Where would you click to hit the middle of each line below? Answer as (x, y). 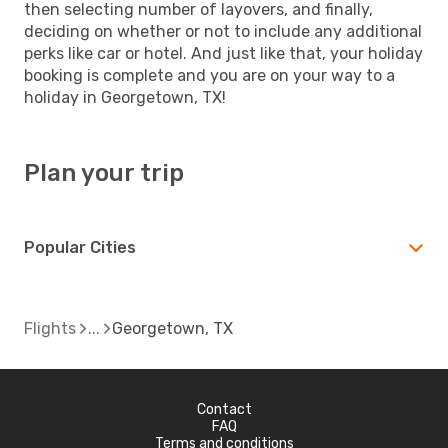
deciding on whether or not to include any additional (223, 31)
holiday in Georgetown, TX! (125, 97)
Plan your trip (104, 172)
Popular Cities (80, 247)
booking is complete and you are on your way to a (209, 75)
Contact (224, 409)
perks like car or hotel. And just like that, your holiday (223, 53)
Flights (50, 328)
